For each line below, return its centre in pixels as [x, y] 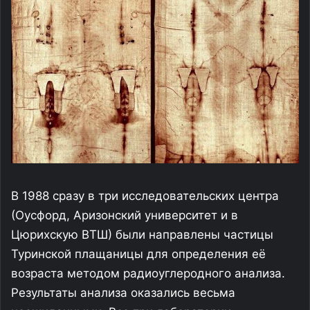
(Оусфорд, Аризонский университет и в [125, 216]
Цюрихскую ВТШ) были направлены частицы [142, 235]
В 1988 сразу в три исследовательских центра [145, 196]
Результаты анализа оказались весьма [123, 293]
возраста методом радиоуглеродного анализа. [148, 274]
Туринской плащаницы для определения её [138, 254]
